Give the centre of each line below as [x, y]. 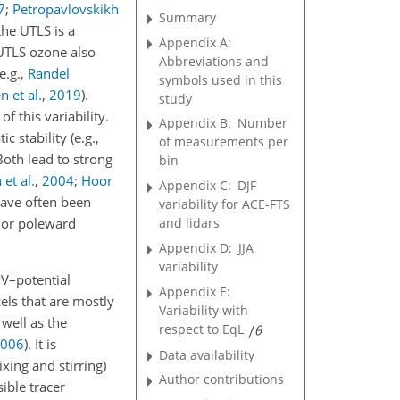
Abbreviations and [214, 61]
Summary [188, 17]
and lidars [190, 223]
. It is [42, 344]
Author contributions [222, 379]
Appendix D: [196, 248]
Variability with [204, 310]
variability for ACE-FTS [225, 204]
